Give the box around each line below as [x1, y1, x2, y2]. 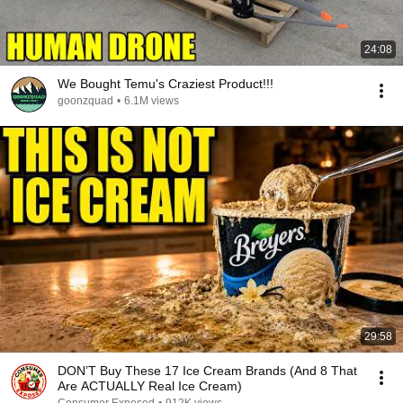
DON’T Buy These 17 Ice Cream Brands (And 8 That [58, 363, 357, 378]
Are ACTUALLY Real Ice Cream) [58, 379, 242, 393]
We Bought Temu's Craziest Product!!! [58, 76, 273, 91]
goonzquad [58, 94, 113, 107]
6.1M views [124, 94, 179, 107]
